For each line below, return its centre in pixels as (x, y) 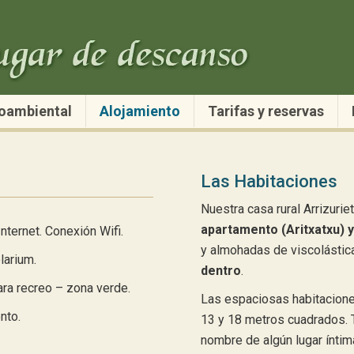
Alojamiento (139, 111)
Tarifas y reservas (265, 111)
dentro (221, 271)
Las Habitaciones (269, 181)
